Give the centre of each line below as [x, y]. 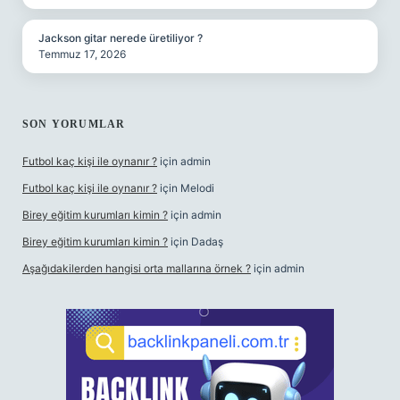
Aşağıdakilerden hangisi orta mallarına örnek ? [137, 268]
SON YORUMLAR [74, 124]
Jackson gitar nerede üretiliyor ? [121, 38]
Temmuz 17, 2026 [82, 54]
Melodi [197, 188]
